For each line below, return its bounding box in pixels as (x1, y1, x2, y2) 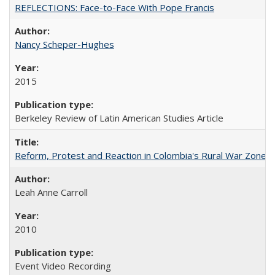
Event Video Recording (15, 259, 111, 272)
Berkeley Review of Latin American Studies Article (15, 111, 223, 124)
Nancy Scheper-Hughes (15, 37, 114, 50)
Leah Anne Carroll (15, 185, 88, 198)
